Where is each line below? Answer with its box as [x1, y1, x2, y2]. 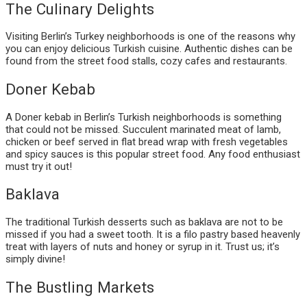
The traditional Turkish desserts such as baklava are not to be [5, 215, 283, 228]
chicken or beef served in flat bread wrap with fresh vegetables [5, 135, 288, 148]
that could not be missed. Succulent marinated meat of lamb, [5, 123, 281, 136]
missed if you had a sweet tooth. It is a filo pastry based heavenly [5, 228, 300, 241]
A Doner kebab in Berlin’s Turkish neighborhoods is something [5, 110, 282, 123]
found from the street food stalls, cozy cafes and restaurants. [5, 55, 287, 68]
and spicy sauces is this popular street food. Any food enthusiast [5, 147, 300, 160]
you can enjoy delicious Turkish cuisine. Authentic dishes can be [5, 42, 293, 56]
